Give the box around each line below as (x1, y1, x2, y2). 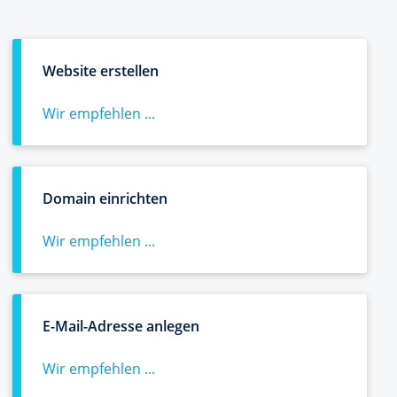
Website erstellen (43, 61, 159, 81)
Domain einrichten (43, 189, 167, 208)
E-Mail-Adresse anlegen (43, 316, 199, 336)
